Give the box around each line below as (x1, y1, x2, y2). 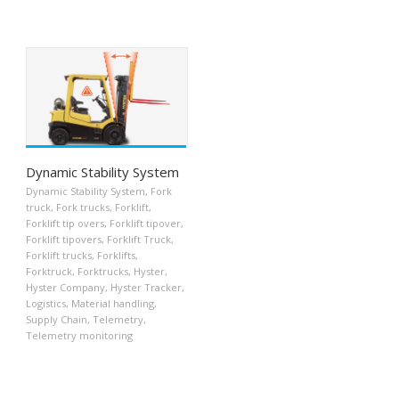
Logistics (26, 297, 66, 311)
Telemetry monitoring (26, 329, 133, 343)
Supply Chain (26, 313, 87, 327)
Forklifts (97, 248, 135, 263)
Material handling (71, 297, 154, 311)
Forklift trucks (26, 248, 92, 263)
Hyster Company (26, 281, 105, 295)
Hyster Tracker (110, 281, 182, 295)
